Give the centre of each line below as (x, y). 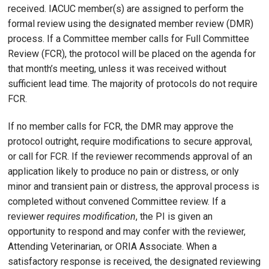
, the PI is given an (174, 216)
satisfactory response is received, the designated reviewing (134, 261)
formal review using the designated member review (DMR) (131, 23)
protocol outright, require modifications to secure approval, (130, 141)
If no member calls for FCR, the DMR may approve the (121, 126)
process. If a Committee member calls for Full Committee (128, 38)
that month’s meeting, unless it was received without (117, 68)
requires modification (91, 216)
